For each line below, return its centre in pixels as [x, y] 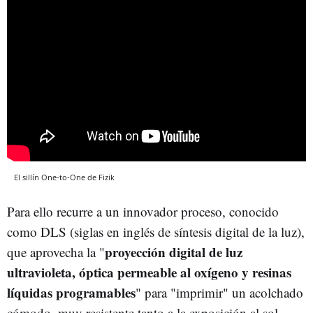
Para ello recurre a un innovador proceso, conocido [143, 211]
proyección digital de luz [174, 252]
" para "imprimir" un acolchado [219, 292]
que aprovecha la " [56, 252]
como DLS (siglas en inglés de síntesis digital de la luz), [156, 231]
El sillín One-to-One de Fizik [64, 177]
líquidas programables [71, 292]
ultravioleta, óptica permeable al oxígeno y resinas [149, 272]
